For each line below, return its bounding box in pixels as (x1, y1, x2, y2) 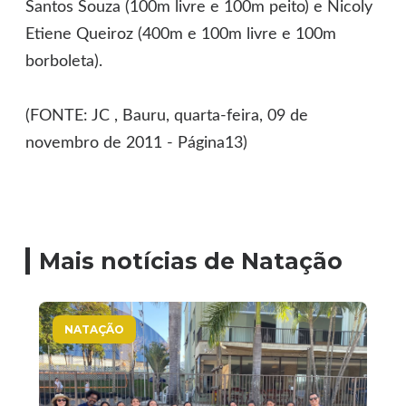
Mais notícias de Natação (39, 247, 343, 275)
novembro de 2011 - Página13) (25, 135, 248, 152)
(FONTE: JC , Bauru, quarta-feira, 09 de (25, 108, 309, 125)
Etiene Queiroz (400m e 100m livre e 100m (25, 26, 337, 43)
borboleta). (25, 53, 103, 71)
